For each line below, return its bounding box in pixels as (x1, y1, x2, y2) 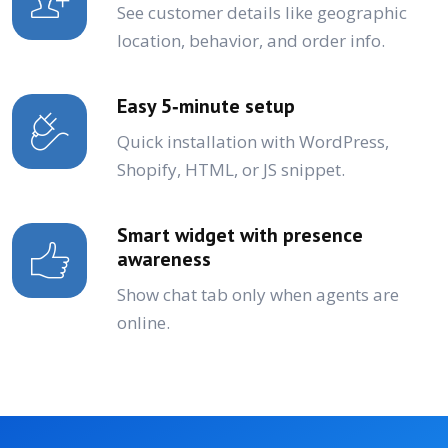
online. (117, 310, 170, 334)
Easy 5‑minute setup (117, 92, 295, 119)
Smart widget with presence (117, 221, 363, 248)
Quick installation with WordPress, (117, 129, 389, 153)
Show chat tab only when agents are (117, 282, 399, 306)
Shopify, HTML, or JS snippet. (117, 157, 345, 181)
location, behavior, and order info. (117, 28, 385, 52)
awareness (117, 245, 211, 272)
